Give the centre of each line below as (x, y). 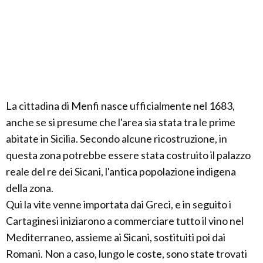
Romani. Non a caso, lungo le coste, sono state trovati (127, 254)
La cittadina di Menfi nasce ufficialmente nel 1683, (120, 106)
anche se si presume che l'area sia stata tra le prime (121, 122)
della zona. (30, 188)
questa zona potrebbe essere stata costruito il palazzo (128, 155)
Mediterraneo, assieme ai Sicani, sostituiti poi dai (116, 237)
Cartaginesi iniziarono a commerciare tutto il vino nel (125, 221)
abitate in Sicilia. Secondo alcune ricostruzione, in (117, 139)
